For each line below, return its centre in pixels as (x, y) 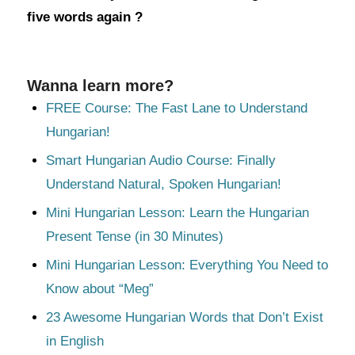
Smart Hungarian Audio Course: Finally (160, 160)
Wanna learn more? (100, 86)
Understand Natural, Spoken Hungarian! (165, 184)
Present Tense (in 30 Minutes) (134, 237)
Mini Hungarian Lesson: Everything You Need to (187, 265)
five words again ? (84, 17)
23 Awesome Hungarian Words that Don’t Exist (184, 317)
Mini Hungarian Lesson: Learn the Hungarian (177, 213)
